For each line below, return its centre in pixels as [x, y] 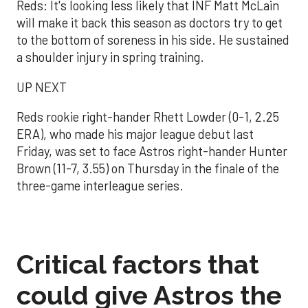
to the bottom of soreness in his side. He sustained [153, 40]
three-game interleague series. [100, 186]
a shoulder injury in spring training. [110, 57]
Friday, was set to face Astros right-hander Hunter [152, 152]
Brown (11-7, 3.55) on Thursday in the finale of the [148, 169]
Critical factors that [138, 264]
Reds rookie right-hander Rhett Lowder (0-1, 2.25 [148, 117]
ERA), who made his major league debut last [135, 134]
